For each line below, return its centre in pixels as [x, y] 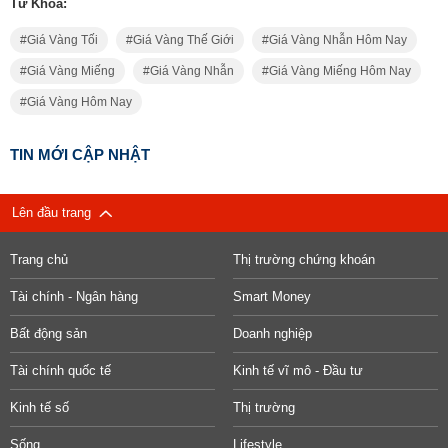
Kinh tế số [39, 407]
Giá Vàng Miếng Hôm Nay [340, 71]
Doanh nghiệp [272, 333]
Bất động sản [48, 333]
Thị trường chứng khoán [303, 259]
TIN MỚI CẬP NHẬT [80, 154]
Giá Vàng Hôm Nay [79, 102]
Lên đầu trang [55, 212]
